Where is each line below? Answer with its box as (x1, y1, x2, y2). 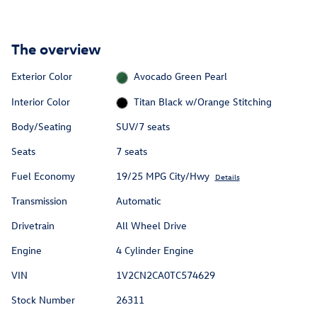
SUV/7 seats (115, 120, 170, 133)
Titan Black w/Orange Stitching (134, 94, 272, 108)
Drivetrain (11, 219, 54, 232)
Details (214, 171, 240, 182)
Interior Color (11, 94, 70, 108)
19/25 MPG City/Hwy (115, 169, 209, 183)
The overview (11, 39, 101, 58)
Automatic (115, 194, 161, 207)
